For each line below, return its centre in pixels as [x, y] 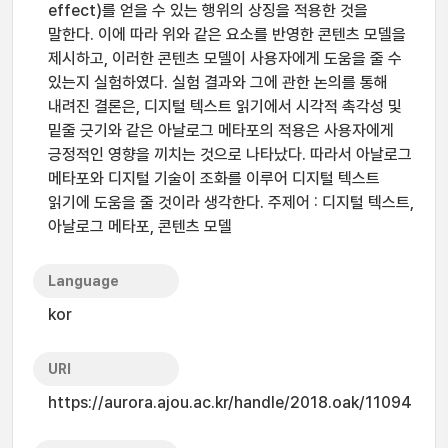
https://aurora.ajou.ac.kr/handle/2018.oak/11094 [230, 402]
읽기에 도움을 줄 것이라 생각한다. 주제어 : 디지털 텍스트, [231, 202]
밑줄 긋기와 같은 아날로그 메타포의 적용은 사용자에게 [221, 130]
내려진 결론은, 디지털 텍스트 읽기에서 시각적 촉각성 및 [225, 106]
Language [83, 281]
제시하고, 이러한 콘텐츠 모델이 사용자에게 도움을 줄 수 [225, 58]
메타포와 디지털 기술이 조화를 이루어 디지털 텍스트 [214, 178]
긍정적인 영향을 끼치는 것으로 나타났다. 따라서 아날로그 [230, 154]
